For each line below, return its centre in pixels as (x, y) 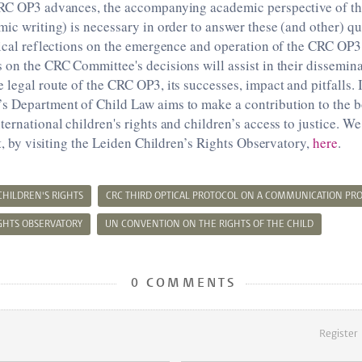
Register (338, 334)
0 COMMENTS (181, 284)
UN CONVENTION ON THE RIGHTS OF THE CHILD (209, 225)
